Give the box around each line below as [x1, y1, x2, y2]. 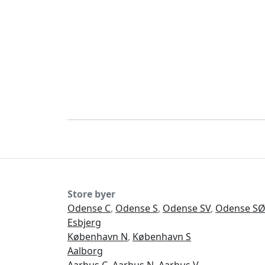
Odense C [67, 202, 111, 215]
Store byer [67, 188, 115, 201]
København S [132, 230, 191, 243]
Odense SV [163, 202, 211, 215]
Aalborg [67, 244, 103, 257]
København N [67, 230, 128, 243]
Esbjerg [67, 216, 101, 229]
